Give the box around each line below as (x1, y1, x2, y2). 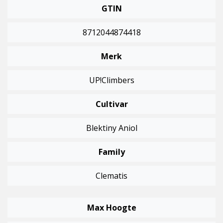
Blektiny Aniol (86, 122, 137, 134)
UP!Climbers (89, 75, 134, 86)
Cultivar (95, 99, 128, 110)
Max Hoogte (87, 202, 136, 214)
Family (98, 146, 125, 158)
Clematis (96, 170, 127, 182)
